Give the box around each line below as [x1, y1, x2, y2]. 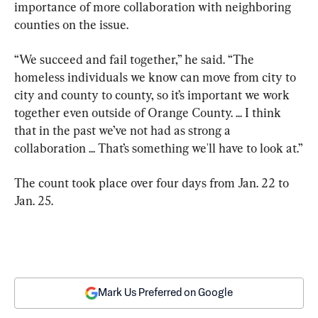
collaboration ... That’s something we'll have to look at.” [14, 140, 303, 155]
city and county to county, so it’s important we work [14, 87, 292, 102]
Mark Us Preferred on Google [98, 287, 233, 298]
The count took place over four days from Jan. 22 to [14, 175, 292, 190]
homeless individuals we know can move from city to [14, 69, 299, 84]
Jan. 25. [14, 192, 53, 208]
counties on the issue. [14, 16, 128, 32]
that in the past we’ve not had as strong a [14, 122, 234, 138]
